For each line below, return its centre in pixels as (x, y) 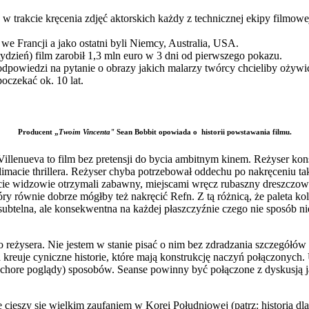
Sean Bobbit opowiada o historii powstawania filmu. (204, 131)
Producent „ (38, 131)
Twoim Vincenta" (87, 131)
